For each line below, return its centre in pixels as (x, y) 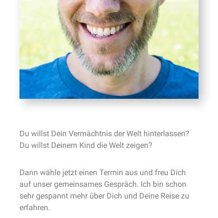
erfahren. (35, 208)
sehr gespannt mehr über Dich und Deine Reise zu (104, 196)
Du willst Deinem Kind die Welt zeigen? (86, 145)
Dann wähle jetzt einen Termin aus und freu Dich (103, 173)
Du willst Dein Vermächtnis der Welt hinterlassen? (104, 134)
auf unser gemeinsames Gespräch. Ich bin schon (103, 184)
